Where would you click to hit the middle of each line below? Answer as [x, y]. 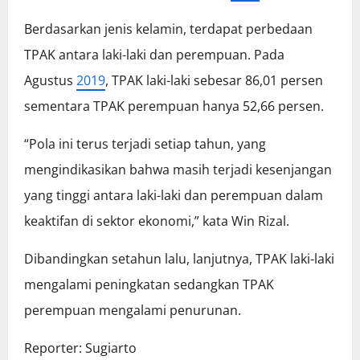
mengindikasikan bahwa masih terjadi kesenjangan [178, 170]
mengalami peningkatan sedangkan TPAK [149, 285]
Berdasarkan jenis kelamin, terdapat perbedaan [168, 29]
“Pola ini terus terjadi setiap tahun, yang [145, 144]
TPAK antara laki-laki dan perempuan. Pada [154, 55]
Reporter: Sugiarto [80, 348]
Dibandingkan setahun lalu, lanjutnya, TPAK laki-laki [179, 259]
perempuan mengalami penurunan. [133, 311]
